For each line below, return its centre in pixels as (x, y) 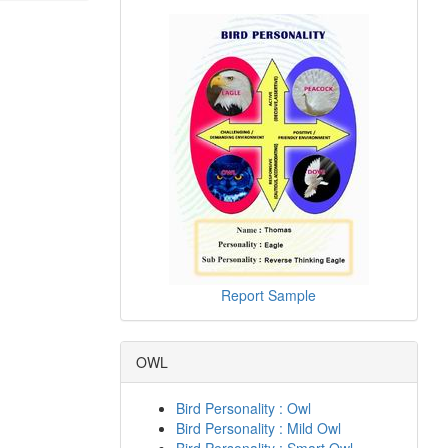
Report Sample (269, 295)
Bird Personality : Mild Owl (258, 428)
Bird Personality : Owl (243, 408)
